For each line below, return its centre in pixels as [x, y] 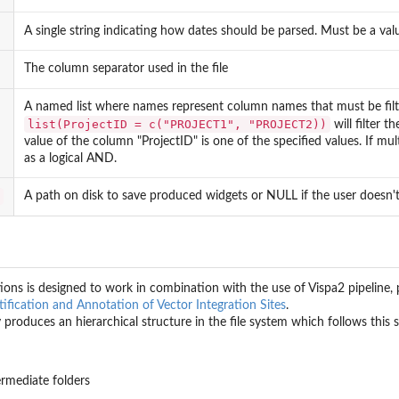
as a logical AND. [70, 158]
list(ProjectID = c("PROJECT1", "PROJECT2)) [177, 124]
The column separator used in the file [126, 68]
